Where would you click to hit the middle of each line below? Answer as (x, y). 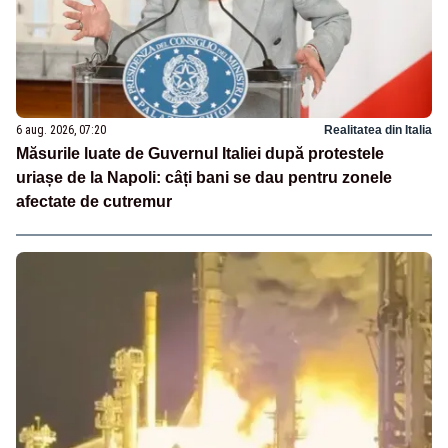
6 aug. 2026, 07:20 (61, 130)
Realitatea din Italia (378, 130)
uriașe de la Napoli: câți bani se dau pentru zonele (204, 178)
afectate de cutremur (94, 202)
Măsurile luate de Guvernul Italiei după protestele (200, 154)
